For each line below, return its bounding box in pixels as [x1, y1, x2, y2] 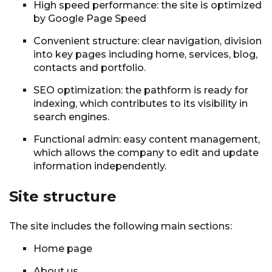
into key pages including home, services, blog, [33, 49, 257, 61]
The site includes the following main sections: [9, 220, 232, 233]
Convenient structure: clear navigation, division [33, 35, 262, 47]
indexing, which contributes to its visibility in [33, 98, 248, 110]
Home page [33, 243, 92, 255]
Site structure [9, 188, 117, 206]
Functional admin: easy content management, [33, 134, 260, 146]
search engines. [33, 111, 109, 123]
